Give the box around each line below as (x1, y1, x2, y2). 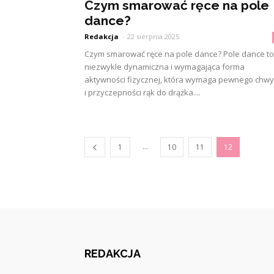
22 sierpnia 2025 (127, 32, 179, 41)
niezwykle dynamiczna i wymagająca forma (84, 61, 245, 72)
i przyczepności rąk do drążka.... (84, 87, 201, 98)
